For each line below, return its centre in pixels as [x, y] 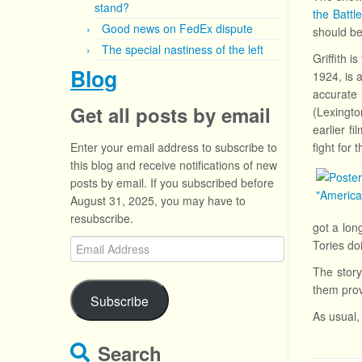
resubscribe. [102, 218]
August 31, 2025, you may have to [158, 200]
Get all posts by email [170, 115]
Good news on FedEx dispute [177, 28]
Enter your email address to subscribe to [174, 147]
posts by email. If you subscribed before [172, 183]
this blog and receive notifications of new [174, 165]
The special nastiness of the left [183, 49]
